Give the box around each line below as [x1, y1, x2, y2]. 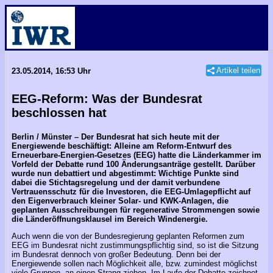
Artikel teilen [216, 66, 260, 75]
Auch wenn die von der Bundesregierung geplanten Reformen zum [12, 232, 244, 241]
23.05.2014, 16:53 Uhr [12, 66, 91, 76]
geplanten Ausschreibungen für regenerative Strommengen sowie [12, 205, 260, 214]
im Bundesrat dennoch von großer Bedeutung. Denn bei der [12, 250, 221, 260]
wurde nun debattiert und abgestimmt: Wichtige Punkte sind [12, 169, 239, 178]
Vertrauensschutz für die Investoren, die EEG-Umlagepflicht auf [12, 187, 250, 196]
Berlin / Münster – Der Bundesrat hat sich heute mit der [12, 132, 219, 141]
